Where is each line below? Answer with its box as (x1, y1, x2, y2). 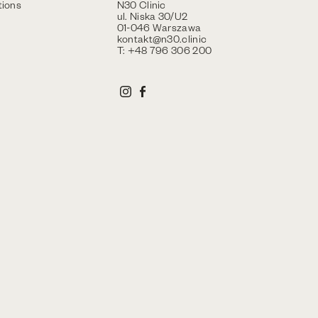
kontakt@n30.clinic (116, 32, 207, 45)
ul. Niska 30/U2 (116, 9, 188, 23)
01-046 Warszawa (116, 21, 202, 34)
